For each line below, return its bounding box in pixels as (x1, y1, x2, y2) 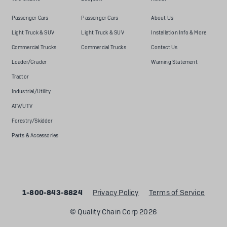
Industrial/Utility (11, 88, 51, 95)
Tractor (11, 73, 29, 80)
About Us (151, 15, 173, 21)
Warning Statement (151, 59, 198, 65)
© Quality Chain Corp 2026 (70, 207, 157, 216)
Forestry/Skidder (11, 118, 53, 124)
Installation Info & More (151, 29, 207, 36)
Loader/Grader (11, 59, 47, 65)
